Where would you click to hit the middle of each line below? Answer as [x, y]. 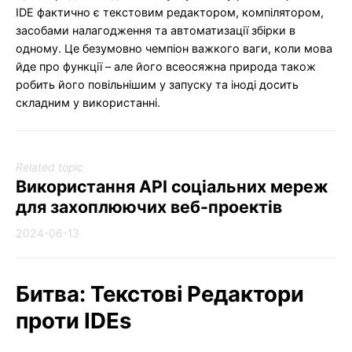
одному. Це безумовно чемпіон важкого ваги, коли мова [174, 48]
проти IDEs [73, 320]
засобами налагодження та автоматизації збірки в [156, 30]
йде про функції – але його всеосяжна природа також [166, 66]
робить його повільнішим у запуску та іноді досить [157, 84]
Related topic [49, 167]
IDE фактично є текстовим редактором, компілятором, [170, 12]
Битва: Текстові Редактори [160, 293]
